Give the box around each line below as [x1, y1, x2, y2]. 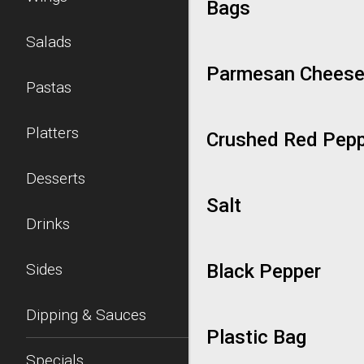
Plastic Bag [206, 326, 306, 349]
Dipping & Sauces [26, 305, 146, 324]
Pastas [26, 78, 71, 97]
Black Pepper [206, 260, 321, 283]
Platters [26, 123, 79, 142]
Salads [26, 32, 71, 51]
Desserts [26, 169, 85, 188]
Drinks [26, 214, 70, 233]
